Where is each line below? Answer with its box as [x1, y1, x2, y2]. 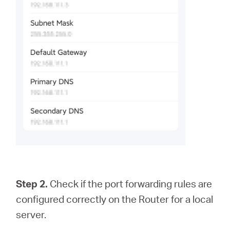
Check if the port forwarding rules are [48, 177, 213, 190]
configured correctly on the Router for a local [16, 192, 214, 205]
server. [16, 207, 47, 221]
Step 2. [16, 177, 48, 190]
